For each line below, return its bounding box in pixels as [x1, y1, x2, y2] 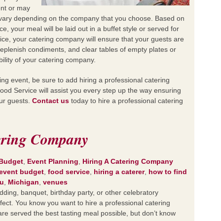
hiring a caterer [94, 168, 145, 176]
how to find [148, 168, 187, 176]
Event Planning [27, 157, 78, 165]
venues [43, 178, 68, 186]
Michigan [8, 178, 39, 186]
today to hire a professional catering [69, 97, 183, 105]
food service [48, 168, 90, 176]
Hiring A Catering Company [82, 157, 173, 165]
